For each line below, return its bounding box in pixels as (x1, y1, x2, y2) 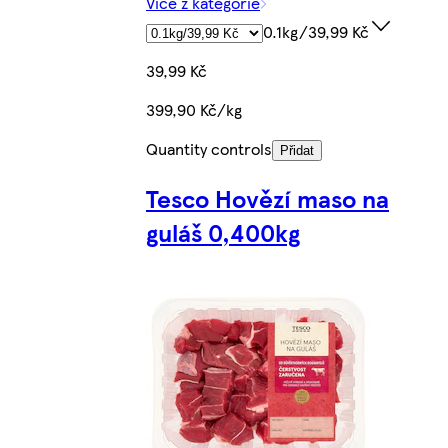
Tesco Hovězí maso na (146, 180, 389, 215)
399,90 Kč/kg (146, 97, 242, 121)
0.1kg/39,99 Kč (263, 19, 369, 43)
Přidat (280, 142, 314, 158)
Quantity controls (146, 136, 272, 160)
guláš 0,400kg (146, 214, 300, 249)
